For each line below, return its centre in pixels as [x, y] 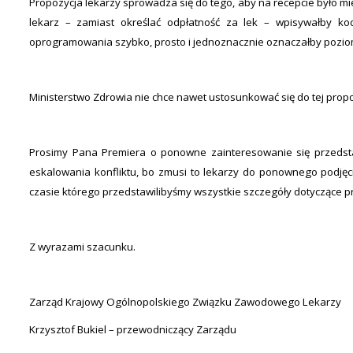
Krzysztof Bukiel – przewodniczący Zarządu [133, 329]
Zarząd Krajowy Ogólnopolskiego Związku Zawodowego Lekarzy [185, 302]
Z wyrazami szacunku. [82, 247]
